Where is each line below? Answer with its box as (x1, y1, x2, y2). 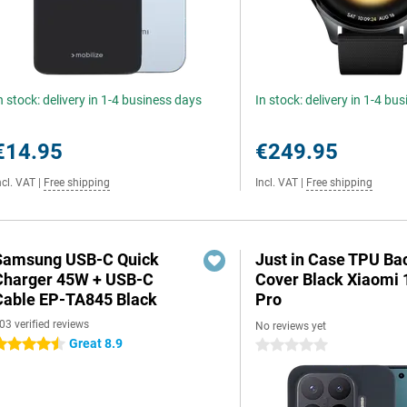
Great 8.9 (69, 336, 123, 351)
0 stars (255, 338, 295, 352)
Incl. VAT (255, 176, 299, 189)
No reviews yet (255, 320, 327, 333)
